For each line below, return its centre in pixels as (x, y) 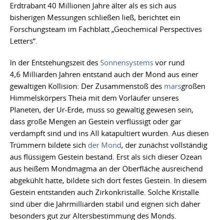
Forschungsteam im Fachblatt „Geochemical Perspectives (106, 29)
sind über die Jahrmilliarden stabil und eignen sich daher (105, 204)
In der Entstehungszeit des (55, 62)
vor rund (170, 62)
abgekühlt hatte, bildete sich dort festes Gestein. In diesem (108, 180)
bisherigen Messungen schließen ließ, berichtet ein (95, 17)
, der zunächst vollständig (164, 145)
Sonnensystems (128, 62)
